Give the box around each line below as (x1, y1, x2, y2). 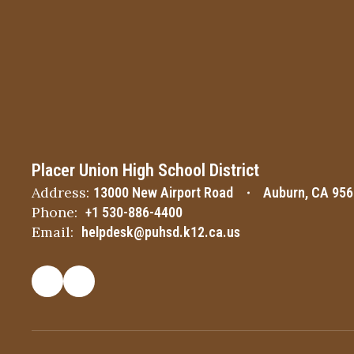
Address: (32, 183, 89, 201)
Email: (32, 223, 73, 241)
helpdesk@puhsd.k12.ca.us (81, 224, 240, 240)
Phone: (32, 203, 77, 221)
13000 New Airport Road (93, 184, 233, 201)
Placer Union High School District (32, 160, 259, 180)
